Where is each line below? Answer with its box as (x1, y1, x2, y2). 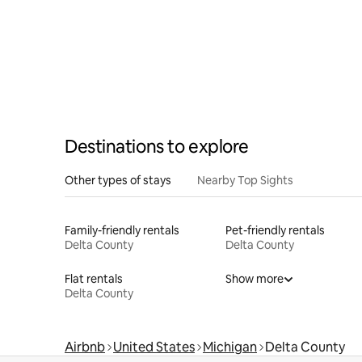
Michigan (203, 338, 257, 356)
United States (113, 338, 195, 356)
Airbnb (65, 338, 105, 356)
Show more (225, 271, 284, 286)
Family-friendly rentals (65, 222, 179, 238)
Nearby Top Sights (197, 172, 293, 187)
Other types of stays (65, 172, 171, 187)
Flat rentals (65, 271, 123, 286)
